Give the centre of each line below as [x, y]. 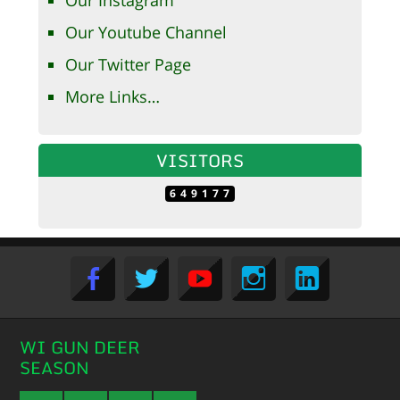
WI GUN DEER [80, 347]
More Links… [112, 97]
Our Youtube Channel [146, 33]
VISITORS [200, 161]
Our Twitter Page [128, 65]
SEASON [55, 368]
